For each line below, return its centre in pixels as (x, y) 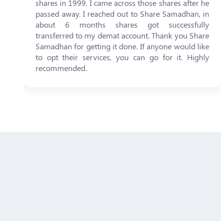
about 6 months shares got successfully (122, 24)
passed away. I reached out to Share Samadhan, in (122, 14)
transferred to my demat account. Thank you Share (122, 35)
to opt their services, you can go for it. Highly (122, 57)
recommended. (61, 68)
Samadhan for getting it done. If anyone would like (122, 46)
